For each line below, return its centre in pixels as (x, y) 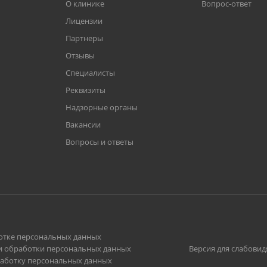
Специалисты (90, 73)
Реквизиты (85, 90)
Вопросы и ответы (99, 142)
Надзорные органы (101, 107)
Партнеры (84, 38)
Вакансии (83, 125)
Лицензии (84, 21)
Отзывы (80, 55)
